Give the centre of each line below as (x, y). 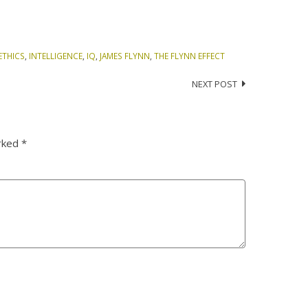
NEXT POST (214, 84)
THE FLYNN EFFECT (189, 55)
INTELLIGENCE (55, 55)
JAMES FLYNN (124, 55)
